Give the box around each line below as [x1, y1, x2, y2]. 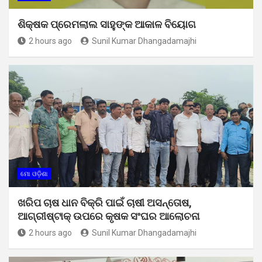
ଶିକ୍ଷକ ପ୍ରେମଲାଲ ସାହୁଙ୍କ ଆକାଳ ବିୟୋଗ [18, 18, 196, 30]
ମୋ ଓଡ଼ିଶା [20, 170, 48, 178]
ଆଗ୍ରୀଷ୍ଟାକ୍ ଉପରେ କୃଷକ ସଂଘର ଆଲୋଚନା [18, 209, 199, 222]
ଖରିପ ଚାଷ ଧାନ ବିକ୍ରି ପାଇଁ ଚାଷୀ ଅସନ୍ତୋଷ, [18, 196, 192, 209]
